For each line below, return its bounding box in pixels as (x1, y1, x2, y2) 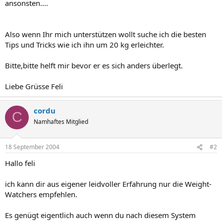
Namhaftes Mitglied (34, 117, 88, 126)
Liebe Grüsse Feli (5, 81, 63, 91)
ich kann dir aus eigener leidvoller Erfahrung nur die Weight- (5, 179, 212, 189)
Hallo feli (5, 158, 35, 168)
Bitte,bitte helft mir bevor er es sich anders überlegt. (5, 60, 183, 70)
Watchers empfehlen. (5, 189, 77, 199)
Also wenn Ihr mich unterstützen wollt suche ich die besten (5, 29, 206, 39)
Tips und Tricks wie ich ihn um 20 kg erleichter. (5, 39, 164, 50)
